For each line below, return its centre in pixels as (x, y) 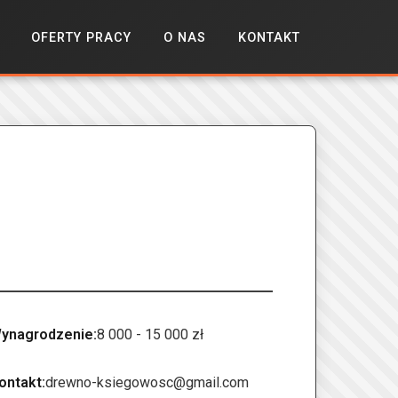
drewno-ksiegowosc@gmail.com (147, 382)
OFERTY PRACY (81, 38)
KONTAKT (269, 38)
